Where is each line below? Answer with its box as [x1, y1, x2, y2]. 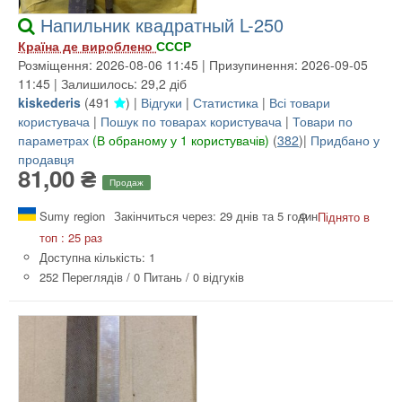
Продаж [109, 176, 144, 189]
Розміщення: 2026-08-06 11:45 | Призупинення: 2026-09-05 [18, 55, 368, 74]
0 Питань [134, 268, 182, 286]
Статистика [193, 92, 262, 111]
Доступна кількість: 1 [39, 249, 155, 267]
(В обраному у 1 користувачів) [92, 130, 269, 149]
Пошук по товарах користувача [100, 111, 282, 130]
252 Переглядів [39, 268, 123, 286]
